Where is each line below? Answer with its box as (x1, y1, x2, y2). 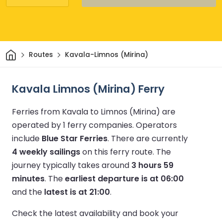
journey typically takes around (12, 159, 131, 171)
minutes (12, 172, 45, 184)
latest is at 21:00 (44, 186, 110, 198)
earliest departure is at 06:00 (65, 172, 184, 184)
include (12, 132, 42, 144)
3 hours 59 (131, 159, 173, 171)
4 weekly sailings (12, 146, 80, 158)
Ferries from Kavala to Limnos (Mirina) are (12, 106, 175, 117)
